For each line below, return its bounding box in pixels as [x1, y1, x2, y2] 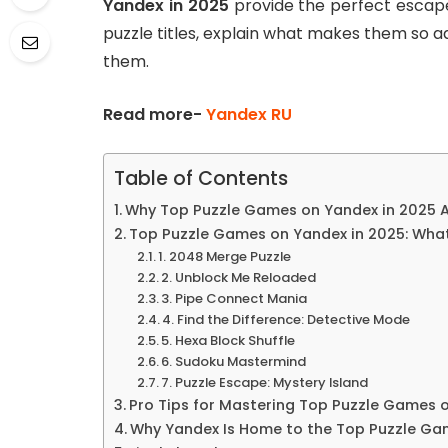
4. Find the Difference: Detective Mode [162, 310, 411, 330]
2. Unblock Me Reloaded [161, 268, 317, 288]
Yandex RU [206, 102, 292, 126]
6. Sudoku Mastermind [161, 352, 307, 372]
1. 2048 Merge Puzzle [158, 247, 292, 267]
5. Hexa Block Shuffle [161, 331, 296, 351]
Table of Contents [114, 165, 288, 193]
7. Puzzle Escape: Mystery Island [161, 373, 369, 393]
